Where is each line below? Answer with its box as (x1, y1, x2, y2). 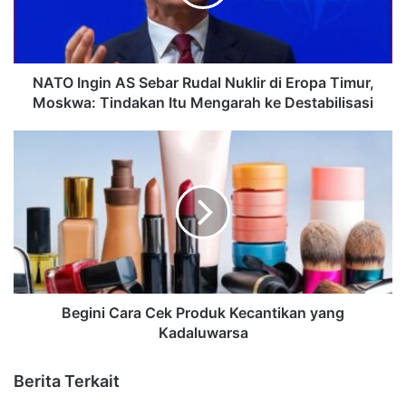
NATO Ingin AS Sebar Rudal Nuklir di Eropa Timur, (32, 72, 374, 92)
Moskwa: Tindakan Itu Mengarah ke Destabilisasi (33, 92, 373, 111)
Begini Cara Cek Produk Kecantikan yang (62, 303, 344, 322)
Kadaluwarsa (158, 323, 248, 342)
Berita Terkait (14, 371, 120, 391)
